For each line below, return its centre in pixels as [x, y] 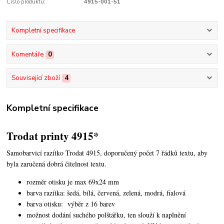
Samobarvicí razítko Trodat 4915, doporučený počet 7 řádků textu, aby [107, 152]
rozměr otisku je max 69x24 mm [73, 181]
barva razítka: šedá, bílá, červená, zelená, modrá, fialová [106, 192]
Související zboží [35, 78]
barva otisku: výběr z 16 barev [71, 203]
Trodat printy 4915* [53, 136]
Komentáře [27, 54]
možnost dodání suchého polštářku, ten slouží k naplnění [106, 214]
